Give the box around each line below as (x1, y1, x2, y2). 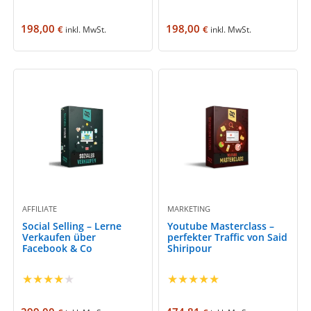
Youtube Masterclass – (167, 219, 275, 233)
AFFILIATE (22, 203, 58, 214)
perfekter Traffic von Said (167, 230, 288, 244)
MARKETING (167, 203, 211, 214)
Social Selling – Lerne (22, 219, 122, 233)
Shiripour (167, 241, 212, 255)
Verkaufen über (22, 230, 96, 244)
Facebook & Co (22, 241, 93, 255)
